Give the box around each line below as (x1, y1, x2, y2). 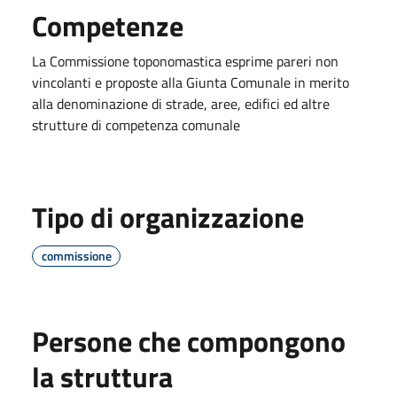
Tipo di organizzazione (32, 195, 304, 238)
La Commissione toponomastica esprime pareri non (32, 50, 339, 72)
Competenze (32, 4, 183, 47)
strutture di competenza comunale (32, 113, 240, 136)
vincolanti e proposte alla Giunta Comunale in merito (32, 71, 349, 93)
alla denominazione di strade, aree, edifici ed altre (32, 92, 330, 114)
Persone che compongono (32, 319, 346, 362)
